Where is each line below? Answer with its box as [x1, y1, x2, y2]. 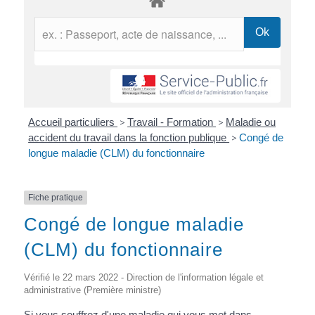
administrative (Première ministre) [23, 285, 161, 296]
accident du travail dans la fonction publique [28, 131, 230, 143]
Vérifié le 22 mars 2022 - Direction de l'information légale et [23, 272, 264, 283]
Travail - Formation [127, 115, 217, 128]
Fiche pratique [27, 192, 83, 202]
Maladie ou [226, 115, 276, 128]
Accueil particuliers [28, 115, 118, 128]
